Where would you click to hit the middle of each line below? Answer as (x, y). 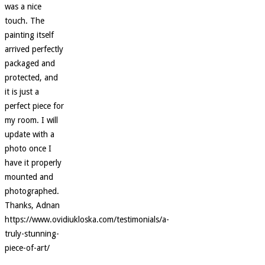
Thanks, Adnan (32, 206)
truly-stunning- (32, 234)
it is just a (22, 92)
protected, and (31, 78)
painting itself (29, 35)
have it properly (33, 163)
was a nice (23, 7)
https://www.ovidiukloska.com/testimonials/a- (87, 220)
